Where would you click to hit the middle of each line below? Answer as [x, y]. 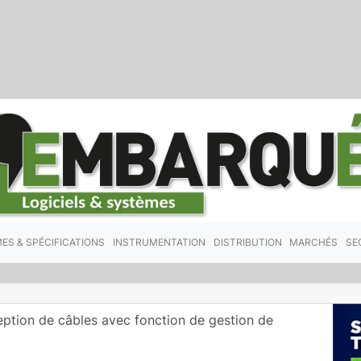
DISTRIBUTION [247, 242]
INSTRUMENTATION [159, 242]
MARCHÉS [314, 242]
